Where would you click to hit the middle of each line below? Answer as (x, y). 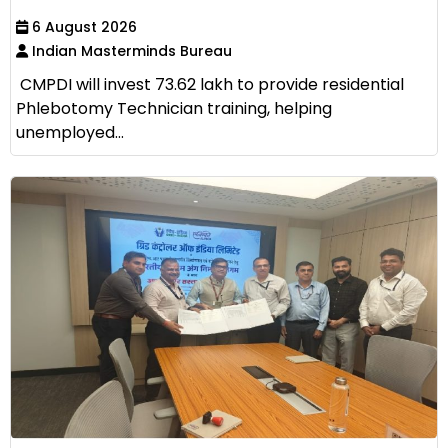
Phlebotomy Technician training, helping (174, 109)
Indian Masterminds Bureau (130, 51)
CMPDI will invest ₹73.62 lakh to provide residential (210, 85)
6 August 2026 (82, 27)
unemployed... (70, 133)
